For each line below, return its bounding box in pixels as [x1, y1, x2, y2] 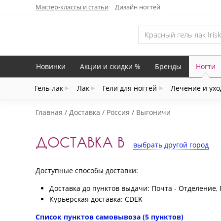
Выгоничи [136, 108, 171, 117]
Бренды [155, 61, 182, 71]
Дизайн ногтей [115, 2, 160, 11]
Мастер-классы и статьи [36, 2, 109, 11]
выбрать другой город [133, 140, 209, 150]
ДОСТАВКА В [36, 134, 124, 150]
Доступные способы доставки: [36, 166, 138, 176]
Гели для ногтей [103, 83, 157, 93]
